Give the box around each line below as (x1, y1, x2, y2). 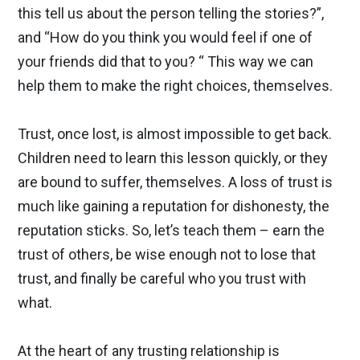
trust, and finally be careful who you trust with (18, 270, 306, 287)
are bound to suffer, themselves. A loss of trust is (18, 174, 333, 190)
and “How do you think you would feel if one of (18, 29, 313, 46)
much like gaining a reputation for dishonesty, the (18, 198, 329, 215)
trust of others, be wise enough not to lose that (18, 246, 316, 263)
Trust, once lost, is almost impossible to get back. (18, 125, 332, 142)
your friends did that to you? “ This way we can (18, 53, 313, 70)
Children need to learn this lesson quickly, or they (18, 149, 328, 166)
